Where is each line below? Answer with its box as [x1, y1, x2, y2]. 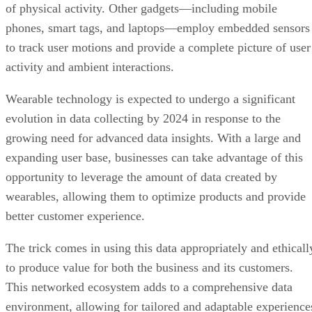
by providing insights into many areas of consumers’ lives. [6, 276, 305, 291]
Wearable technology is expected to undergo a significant [6, 49, 295, 64]
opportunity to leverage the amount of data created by [6, 127, 277, 142]
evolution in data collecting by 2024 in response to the [6, 69, 281, 84]
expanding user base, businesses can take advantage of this [6, 108, 303, 123]
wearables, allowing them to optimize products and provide [6, 147, 306, 162]
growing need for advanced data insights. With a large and [6, 88, 301, 103]
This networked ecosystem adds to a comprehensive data [6, 237, 292, 252]
